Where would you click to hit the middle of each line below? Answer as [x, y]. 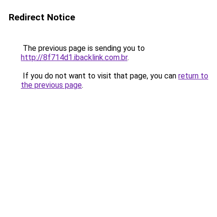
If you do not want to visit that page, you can [100, 76]
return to [193, 76]
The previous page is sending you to [83, 48]
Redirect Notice [42, 17]
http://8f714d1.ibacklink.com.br [74, 57]
